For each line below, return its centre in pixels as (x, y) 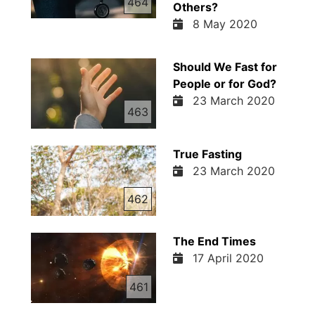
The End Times (214, 241)
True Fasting (207, 154)
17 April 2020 (224, 258)
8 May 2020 (221, 24)
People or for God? (224, 83)
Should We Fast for (225, 66)
